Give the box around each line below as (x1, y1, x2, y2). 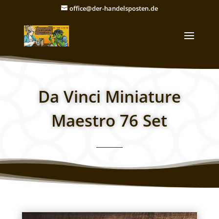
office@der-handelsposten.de (69, 3, 158, 13)
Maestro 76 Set (51, 109, 168, 131)
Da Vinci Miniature (38, 86, 181, 108)
